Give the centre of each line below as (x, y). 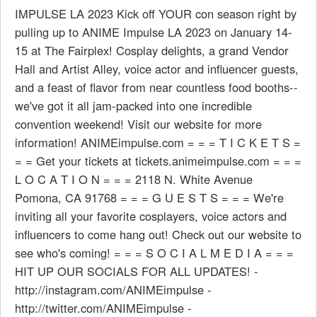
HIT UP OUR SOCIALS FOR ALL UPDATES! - (137, 271)
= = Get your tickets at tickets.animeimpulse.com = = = (158, 161)
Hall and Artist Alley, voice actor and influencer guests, (157, 69)
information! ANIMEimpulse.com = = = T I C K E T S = (158, 142)
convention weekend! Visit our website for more (138, 124)
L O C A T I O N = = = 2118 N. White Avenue (134, 179)
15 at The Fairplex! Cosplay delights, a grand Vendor (152, 50)
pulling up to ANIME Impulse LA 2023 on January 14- (154, 32)
